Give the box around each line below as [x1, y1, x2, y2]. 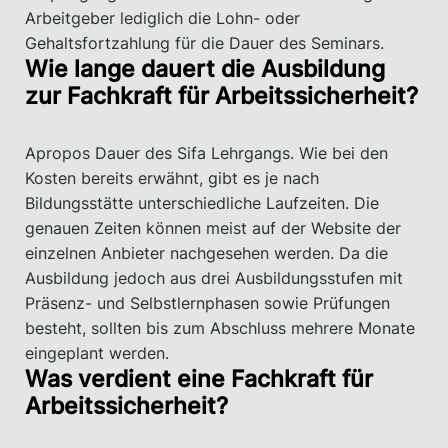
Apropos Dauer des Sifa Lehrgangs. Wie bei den [25, 142, 388, 163]
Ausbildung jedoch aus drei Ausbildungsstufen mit [25, 267, 403, 288]
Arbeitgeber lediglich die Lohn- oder [25, 7, 300, 28]
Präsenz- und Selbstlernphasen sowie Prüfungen [25, 292, 390, 313]
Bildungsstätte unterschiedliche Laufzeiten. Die [25, 192, 379, 213]
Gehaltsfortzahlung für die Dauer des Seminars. [25, 32, 384, 53]
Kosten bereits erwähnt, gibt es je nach [25, 167, 319, 188]
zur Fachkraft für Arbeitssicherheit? [25, 81, 418, 110]
